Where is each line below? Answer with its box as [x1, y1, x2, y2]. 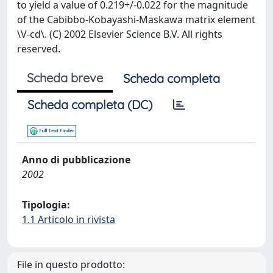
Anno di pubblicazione [22, 153, 130, 166]
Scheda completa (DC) [27, 97, 152, 112]
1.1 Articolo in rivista [22, 213, 115, 226]
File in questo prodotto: [17, 258, 125, 271]
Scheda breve [27, 70, 103, 85]
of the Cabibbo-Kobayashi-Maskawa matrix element [17, 13, 255, 26]
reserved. [17, 42, 60, 55]
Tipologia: [22, 198, 70, 211]
